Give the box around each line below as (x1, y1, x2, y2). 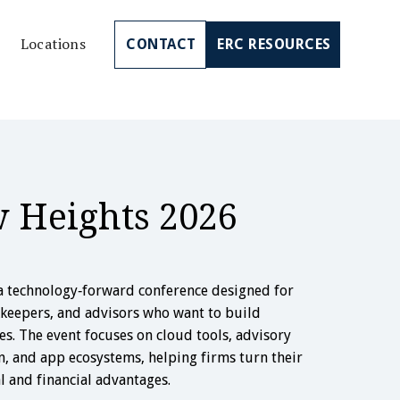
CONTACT (126, 35, 196, 53)
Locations (21, 34, 86, 54)
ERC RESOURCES (217, 35, 331, 53)
